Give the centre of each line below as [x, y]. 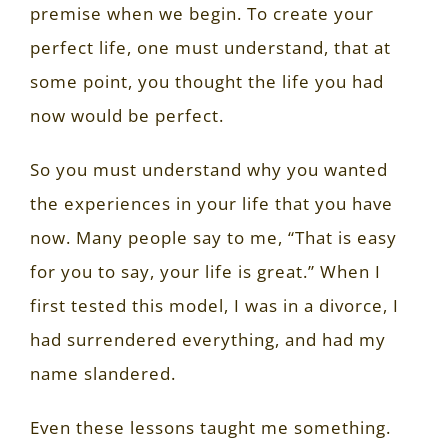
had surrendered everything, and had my [208, 339]
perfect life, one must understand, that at [210, 47]
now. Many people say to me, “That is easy [213, 237]
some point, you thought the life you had [207, 81]
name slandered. [103, 373]
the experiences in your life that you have [211, 203]
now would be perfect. [127, 115]
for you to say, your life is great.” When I [205, 271]
